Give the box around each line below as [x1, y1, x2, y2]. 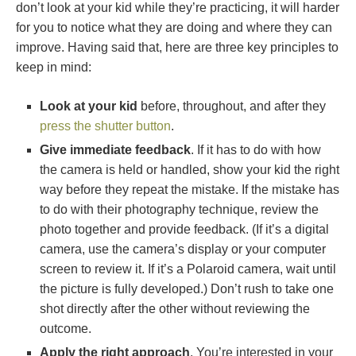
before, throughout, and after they [137, 99, 326, 113]
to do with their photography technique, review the [40, 203, 319, 216]
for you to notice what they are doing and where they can [16, 21, 332, 34]
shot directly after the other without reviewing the [40, 302, 310, 315]
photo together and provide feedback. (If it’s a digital [40, 222, 329, 236]
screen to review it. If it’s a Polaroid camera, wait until [40, 262, 336, 276]
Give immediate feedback [40, 143, 191, 157]
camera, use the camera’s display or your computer [40, 242, 326, 256]
